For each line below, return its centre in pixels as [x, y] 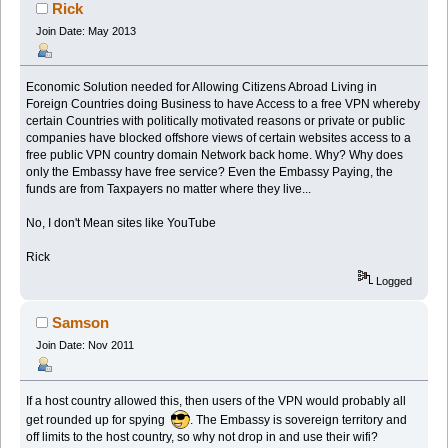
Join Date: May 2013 [85, 30]
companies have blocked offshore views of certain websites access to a [219, 137]
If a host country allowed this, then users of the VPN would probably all [216, 401]
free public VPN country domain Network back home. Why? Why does [215, 154]
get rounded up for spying [99, 420]
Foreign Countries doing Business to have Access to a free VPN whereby [223, 103]
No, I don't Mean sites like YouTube [121, 222]
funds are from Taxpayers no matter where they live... [169, 188]
